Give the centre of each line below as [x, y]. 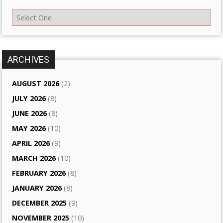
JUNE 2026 [30, 113]
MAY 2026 [29, 128]
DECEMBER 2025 [40, 203]
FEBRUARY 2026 [39, 173]
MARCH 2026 [34, 158]
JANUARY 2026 [37, 188]
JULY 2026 [29, 99]
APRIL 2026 [31, 143]
